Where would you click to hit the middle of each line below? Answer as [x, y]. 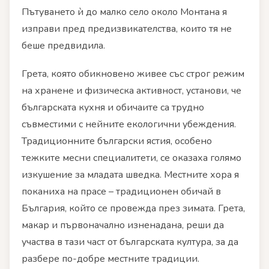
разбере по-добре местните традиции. [110, 259]
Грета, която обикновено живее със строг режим [133, 74]
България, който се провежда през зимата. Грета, [133, 209]
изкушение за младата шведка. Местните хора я [130, 175]
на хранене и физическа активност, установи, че [131, 91]
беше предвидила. [63, 46]
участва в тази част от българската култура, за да [130, 242]
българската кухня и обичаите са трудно [113, 108]
